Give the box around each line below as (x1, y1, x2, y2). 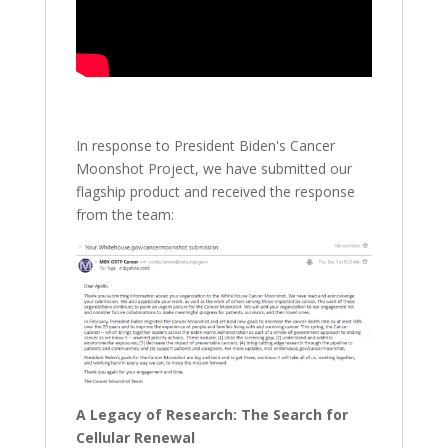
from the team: (75, 205, 174, 225)
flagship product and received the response (75, 182, 355, 202)
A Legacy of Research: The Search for (75, 405, 348, 425)
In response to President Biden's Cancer (75, 136, 335, 156)
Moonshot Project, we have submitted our (75, 159, 352, 179)
